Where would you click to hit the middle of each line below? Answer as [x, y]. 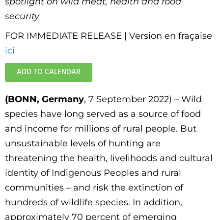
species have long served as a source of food [103, 114]
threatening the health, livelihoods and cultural [109, 158]
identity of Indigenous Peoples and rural [93, 173]
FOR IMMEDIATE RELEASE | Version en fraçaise [109, 36]
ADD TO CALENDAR [49, 72]
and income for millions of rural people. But [101, 129]
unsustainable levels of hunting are [83, 144]
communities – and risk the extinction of [94, 188]
